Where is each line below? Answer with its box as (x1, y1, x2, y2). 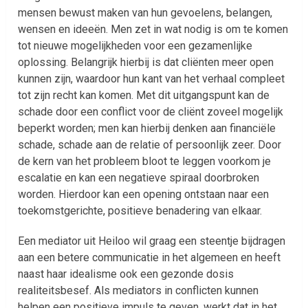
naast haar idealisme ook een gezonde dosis (18, 267, 234, 280)
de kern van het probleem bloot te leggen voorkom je (18, 154, 272, 168)
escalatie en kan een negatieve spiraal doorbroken (18, 170, 260, 184)
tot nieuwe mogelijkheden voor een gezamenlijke (18, 38, 253, 52)
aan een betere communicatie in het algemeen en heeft (18, 250, 281, 264)
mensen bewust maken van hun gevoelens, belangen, (18, 5, 273, 19)
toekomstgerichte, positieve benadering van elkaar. (18, 203, 263, 217)
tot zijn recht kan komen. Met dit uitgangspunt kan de (18, 88, 270, 102)
